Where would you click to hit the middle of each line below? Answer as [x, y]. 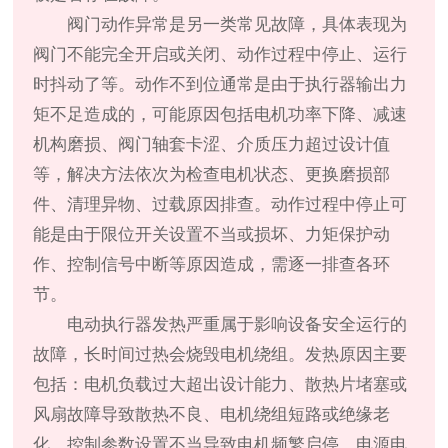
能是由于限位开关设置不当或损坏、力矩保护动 [212, 235]
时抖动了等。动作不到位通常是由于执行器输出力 [220, 85]
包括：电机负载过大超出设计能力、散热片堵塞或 [220, 385]
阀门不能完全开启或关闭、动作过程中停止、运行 [220, 55]
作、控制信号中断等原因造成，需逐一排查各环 [212, 265]
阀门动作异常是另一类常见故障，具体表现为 [237, 25]
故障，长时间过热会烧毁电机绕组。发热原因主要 [220, 355]
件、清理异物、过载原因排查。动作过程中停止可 [220, 205]
